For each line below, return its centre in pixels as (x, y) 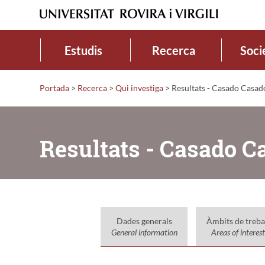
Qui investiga (139, 88)
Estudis (83, 50)
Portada (54, 88)
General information (144, 232)
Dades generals (144, 221)
